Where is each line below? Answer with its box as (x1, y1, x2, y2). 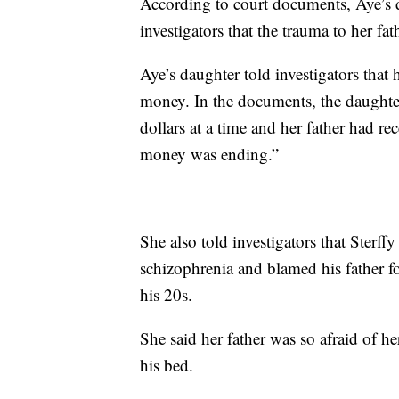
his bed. (140, 353, 193, 376)
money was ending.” (140, 142, 279, 165)
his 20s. (140, 282, 192, 305)
